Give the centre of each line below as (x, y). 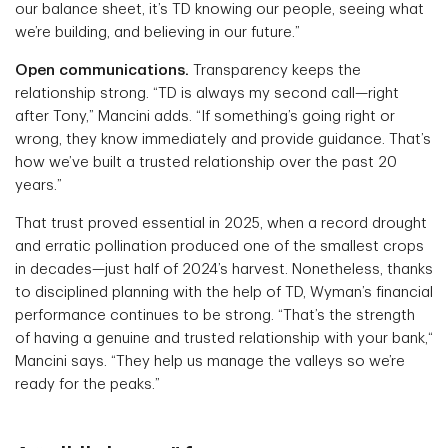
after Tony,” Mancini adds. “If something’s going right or (205, 117)
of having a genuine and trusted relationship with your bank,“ (224, 339)
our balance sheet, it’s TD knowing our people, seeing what (219, 10)
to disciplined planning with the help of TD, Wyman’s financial (224, 293)
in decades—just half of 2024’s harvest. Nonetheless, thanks (224, 270)
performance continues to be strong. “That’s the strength (215, 316)
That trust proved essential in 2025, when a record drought (221, 224)
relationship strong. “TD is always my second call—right (207, 94)
